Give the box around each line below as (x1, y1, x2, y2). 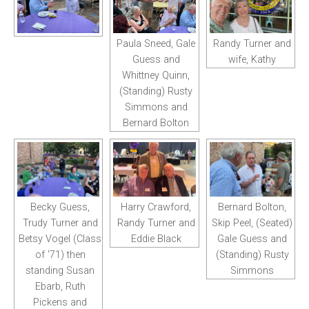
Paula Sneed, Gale (117, 37, 196, 50)
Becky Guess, (30, 201, 90, 214)
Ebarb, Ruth (34, 281, 86, 293)
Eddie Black (130, 233, 181, 246)
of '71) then (34, 249, 86, 261)
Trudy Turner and (22, 217, 98, 230)
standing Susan (26, 265, 95, 277)
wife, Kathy (228, 53, 277, 66)
